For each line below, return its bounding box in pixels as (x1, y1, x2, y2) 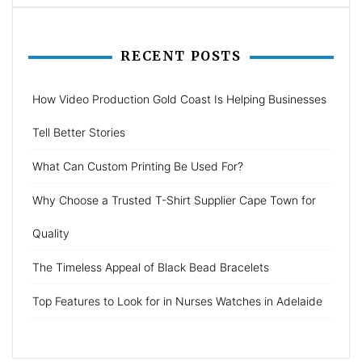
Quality (32, 225, 69, 240)
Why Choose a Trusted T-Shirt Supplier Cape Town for (32, 192, 316, 207)
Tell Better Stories (32, 124, 125, 139)
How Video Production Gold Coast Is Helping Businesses (32, 91, 326, 106)
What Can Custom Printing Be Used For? (32, 158, 243, 173)
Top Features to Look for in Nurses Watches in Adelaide (32, 293, 322, 308)
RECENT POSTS (120, 47, 242, 64)
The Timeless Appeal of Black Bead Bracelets (32, 259, 269, 274)
